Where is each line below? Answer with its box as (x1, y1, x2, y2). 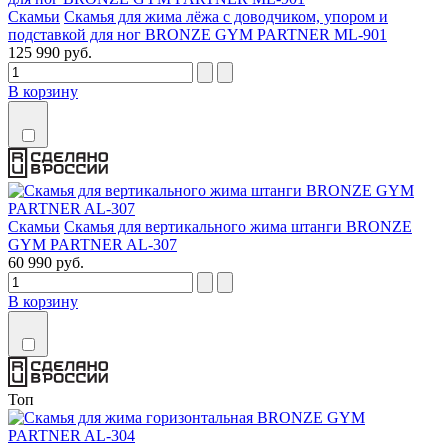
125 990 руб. (8, 44, 92, 62)
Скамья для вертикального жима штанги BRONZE (64, 217, 412, 235)
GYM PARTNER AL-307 (8, 235, 177, 253)
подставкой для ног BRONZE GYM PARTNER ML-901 (8, 26, 387, 44)
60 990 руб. (8, 253, 84, 271)
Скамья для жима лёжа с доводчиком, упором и (64, 8, 388, 26)
